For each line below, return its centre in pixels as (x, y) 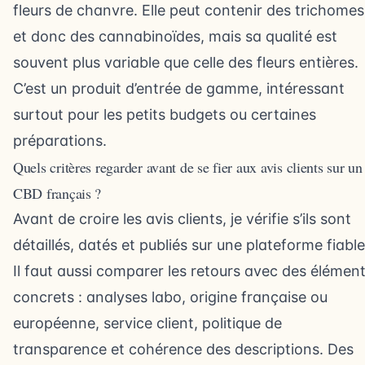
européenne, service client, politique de (147, 323)
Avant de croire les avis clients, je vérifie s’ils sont (182, 219)
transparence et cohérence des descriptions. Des (183, 349)
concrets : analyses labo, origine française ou (170, 297)
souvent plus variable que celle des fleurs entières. (186, 62)
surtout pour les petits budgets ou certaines (165, 114)
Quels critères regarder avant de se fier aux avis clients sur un (188, 167)
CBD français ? (57, 193)
